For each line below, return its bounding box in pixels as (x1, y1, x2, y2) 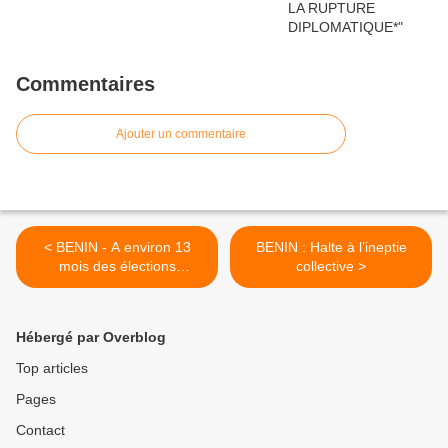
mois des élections (58, 258, 176, 275)
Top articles (16, 360, 88, 377)
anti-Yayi (90, 315, 144, 332)
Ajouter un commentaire (116, 127, 246, 142)
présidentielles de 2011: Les (28, 277, 206, 294)
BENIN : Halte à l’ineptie (255, 239, 407, 256)
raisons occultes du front (39, 296, 195, 313)
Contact (16, 422, 65, 439)
